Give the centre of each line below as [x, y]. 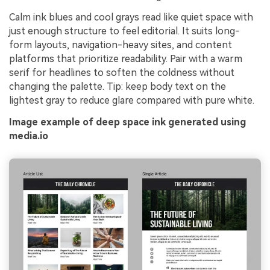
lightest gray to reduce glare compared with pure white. [132, 101]
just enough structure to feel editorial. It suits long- [124, 31]
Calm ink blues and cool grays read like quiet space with [131, 17]
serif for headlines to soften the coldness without [122, 73]
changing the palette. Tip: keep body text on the [118, 87]
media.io [29, 136]
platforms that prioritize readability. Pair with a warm [126, 59]
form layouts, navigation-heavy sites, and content [121, 45]
